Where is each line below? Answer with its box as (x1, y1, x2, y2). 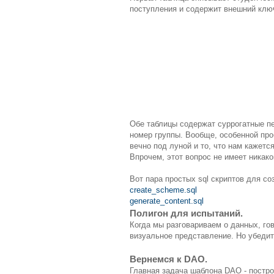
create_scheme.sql (130, 185, 197, 195)
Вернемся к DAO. (130, 254, 207, 265)
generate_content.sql (130, 196, 204, 206)
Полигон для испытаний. (130, 208, 243, 219)
